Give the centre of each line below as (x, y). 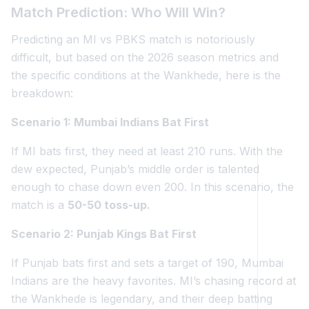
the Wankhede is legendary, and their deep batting (142, 299)
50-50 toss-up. (109, 205)
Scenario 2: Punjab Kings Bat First (104, 234)
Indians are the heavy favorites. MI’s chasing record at (153, 281)
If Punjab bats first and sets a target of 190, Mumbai (147, 263)
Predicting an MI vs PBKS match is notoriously (133, 39)
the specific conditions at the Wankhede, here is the (146, 75)
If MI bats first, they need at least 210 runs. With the (147, 151)
